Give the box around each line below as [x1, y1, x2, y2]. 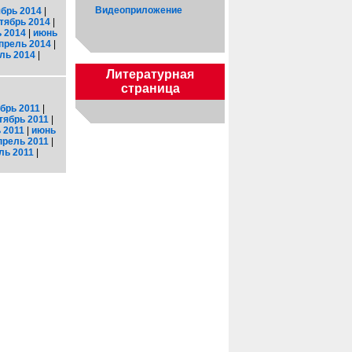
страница [120, 82, 180, 95]
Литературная [106, 68, 194, 81]
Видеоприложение [95, 5, 182, 16]
